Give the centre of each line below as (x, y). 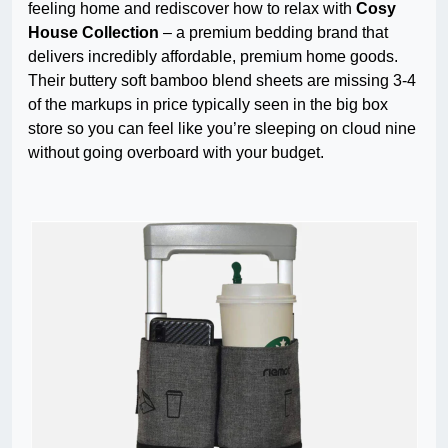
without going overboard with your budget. (176, 153)
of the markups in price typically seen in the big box (208, 105)
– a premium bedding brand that (275, 33)
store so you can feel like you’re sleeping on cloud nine (222, 129)
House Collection (95, 33)
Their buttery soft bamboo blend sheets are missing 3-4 (222, 81)
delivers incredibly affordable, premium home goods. (213, 57)
